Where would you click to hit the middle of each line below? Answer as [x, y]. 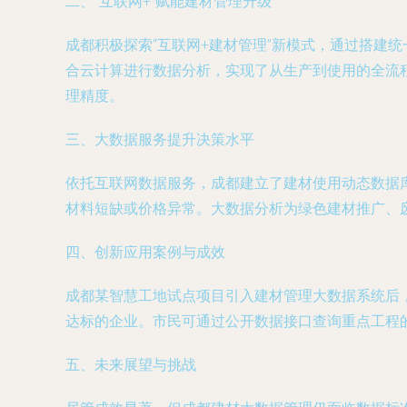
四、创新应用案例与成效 [145, 252]
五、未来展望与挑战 [131, 365]
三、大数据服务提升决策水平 [160, 139]
